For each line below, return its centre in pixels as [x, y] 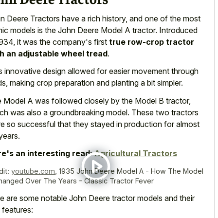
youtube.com [33, 171]
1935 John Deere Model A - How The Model [131, 171]
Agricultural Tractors [136, 154]
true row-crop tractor [152, 42]
